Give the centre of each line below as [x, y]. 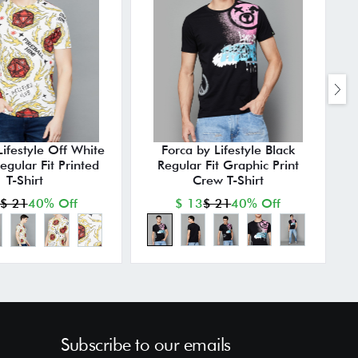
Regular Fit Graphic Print [228, 165]
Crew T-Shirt [228, 180]
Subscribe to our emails [146, 344]
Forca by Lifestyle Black [228, 149]
